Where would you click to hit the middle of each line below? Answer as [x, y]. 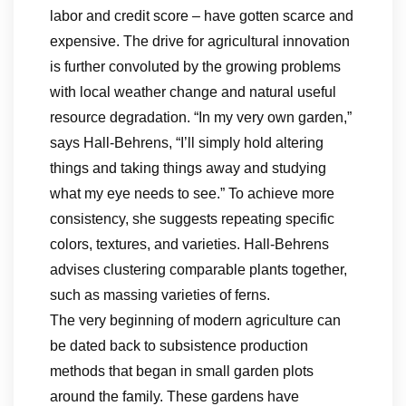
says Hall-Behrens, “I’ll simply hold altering [187, 143]
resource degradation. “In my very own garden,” [201, 117]
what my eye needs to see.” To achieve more [192, 193]
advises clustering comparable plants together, [198, 270]
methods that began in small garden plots [182, 371]
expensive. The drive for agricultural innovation [200, 41]
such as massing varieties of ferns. [160, 295]
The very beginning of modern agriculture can [195, 320]
